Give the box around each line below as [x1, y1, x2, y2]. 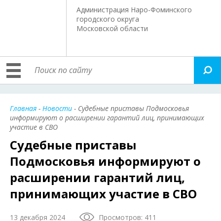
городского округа [76, 14, 140, 24]
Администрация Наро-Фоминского [76, 5, 192, 14]
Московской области [76, 24, 148, 33]
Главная [10, 104, 37, 113]
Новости [42, 104, 72, 113]
